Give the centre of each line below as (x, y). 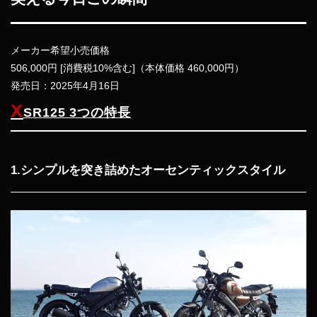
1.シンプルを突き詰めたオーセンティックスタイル (148, 170)
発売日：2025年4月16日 (65, 86)
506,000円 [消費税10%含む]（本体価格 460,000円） (127, 68)
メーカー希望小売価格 (60, 50)
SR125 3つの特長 (77, 113)
